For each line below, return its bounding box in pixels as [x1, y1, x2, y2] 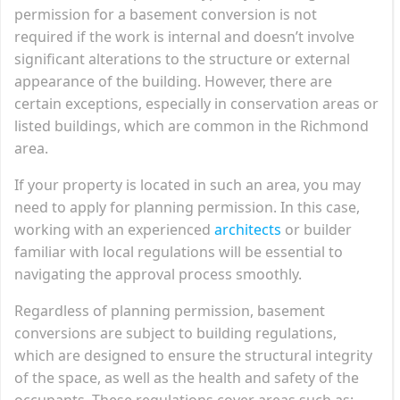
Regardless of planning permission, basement [14, 300, 325, 321]
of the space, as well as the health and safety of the [14, 367, 359, 387]
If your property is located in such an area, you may [14, 174, 361, 195]
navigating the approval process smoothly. [14, 263, 302, 284]
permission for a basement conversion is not [14, 4, 317, 24]
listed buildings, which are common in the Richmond [14, 115, 369, 136]
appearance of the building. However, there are [14, 71, 332, 91]
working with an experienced [14, 219, 214, 239]
